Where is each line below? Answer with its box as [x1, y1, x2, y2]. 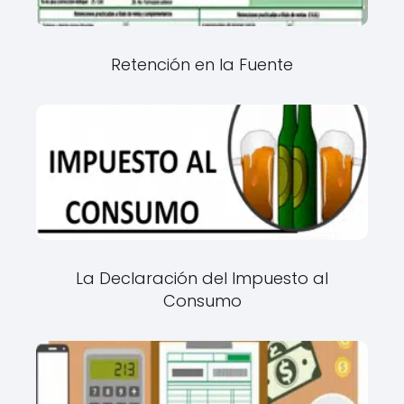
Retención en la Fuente [111, 52, 293, 76]
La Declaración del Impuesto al [76, 266, 328, 289]
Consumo [162, 289, 242, 312]
